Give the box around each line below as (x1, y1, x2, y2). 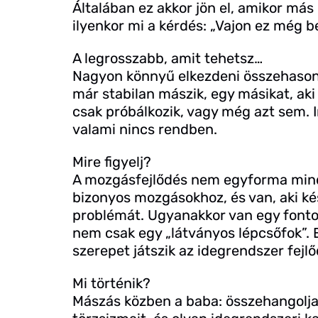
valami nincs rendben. (72, 121, 217, 138)
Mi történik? (72, 274, 150, 292)
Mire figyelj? (72, 153, 151, 170)
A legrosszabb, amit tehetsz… (72, 50, 263, 67)
